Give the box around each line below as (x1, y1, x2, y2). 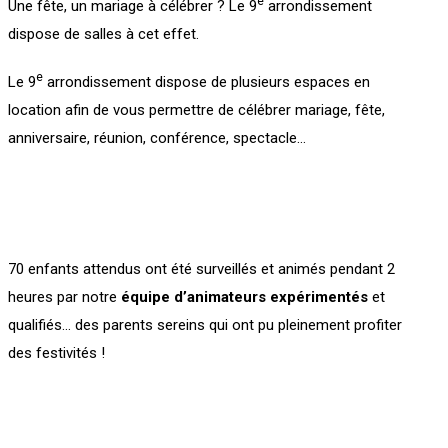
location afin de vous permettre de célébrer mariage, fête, (8, 101, 385, 119)
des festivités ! (8, 344, 105, 362)
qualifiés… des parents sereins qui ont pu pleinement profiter (8, 316, 402, 334)
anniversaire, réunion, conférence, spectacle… (8, 129, 306, 147)
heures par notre (8, 288, 121, 306)
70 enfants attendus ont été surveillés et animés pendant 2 (8, 260, 395, 278)
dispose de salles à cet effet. (8, 25, 199, 43)
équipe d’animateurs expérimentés (121, 288, 368, 306)
